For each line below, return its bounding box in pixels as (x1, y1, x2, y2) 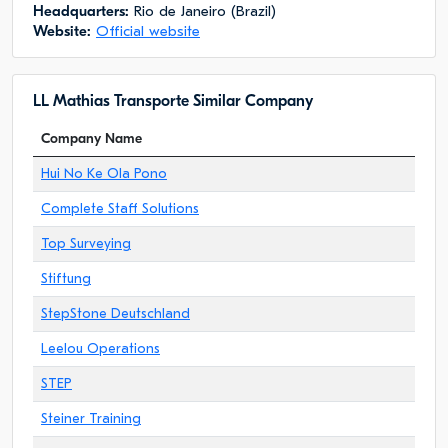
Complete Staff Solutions (41, 200, 199, 217)
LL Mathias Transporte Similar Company (33, 92, 313, 110)
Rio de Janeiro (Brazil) (129, 2, 276, 20)
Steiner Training (41, 410, 141, 427)
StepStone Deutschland (41, 305, 190, 322)
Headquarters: (33, 2, 129, 20)
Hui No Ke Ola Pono (41, 165, 167, 182)
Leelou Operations (41, 340, 160, 357)
